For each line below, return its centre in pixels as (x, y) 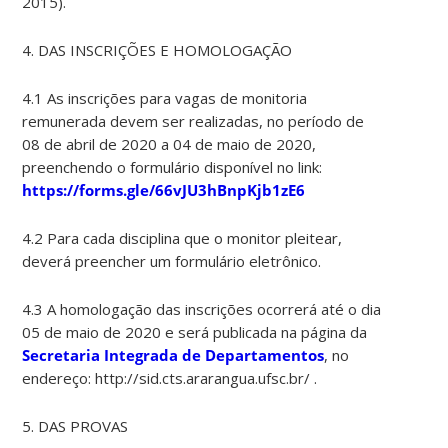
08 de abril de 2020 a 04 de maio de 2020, (169, 144)
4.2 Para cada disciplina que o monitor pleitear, (182, 238)
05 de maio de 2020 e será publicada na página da (195, 332)
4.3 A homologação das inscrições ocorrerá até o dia (202, 309)
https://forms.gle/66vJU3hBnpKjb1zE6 (164, 190)
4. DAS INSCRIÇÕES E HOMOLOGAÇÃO (157, 50)
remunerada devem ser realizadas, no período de (193, 121)
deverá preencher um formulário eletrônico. (172, 261)
